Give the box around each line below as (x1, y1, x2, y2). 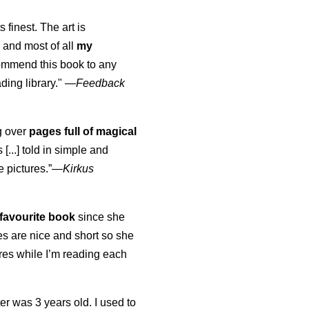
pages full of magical (29, 126, 137, 138)
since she (75, 211, 126, 223)
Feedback (76, 77, 126, 90)
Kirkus (63, 163, 94, 175)
